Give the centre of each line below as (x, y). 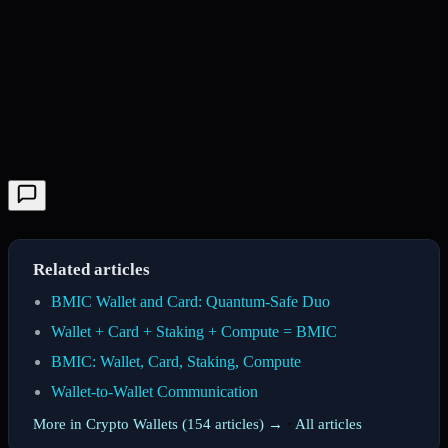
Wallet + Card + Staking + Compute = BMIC (194, 331)
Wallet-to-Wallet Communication (154, 391)
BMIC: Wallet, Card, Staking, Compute (176, 361)
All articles (328, 423)
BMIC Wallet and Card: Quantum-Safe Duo (190, 301)
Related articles (91, 269)
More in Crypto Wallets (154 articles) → (158, 423)
